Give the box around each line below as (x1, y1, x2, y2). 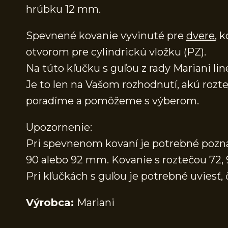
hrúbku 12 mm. (26, 3, 101, 16)
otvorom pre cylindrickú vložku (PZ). (26, 46, 206, 59)
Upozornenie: (26, 121, 92, 134)
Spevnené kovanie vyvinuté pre (26, 30, 186, 42)
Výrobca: (26, 196, 77, 209)
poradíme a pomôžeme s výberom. (26, 95, 199, 107)
